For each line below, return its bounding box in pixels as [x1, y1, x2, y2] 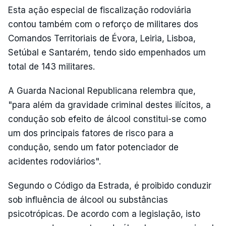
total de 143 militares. [8, 62, 95, 72]
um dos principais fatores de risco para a [8, 128, 174, 138]
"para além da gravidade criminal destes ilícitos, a [8, 100, 211, 110]
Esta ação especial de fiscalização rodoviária [8, 5, 191, 15]
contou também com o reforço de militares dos [8, 19, 198, 29]
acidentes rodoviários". [8, 156, 101, 166]
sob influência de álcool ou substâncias [8, 195, 168, 205]
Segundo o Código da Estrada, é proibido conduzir [8, 181, 211, 191]
